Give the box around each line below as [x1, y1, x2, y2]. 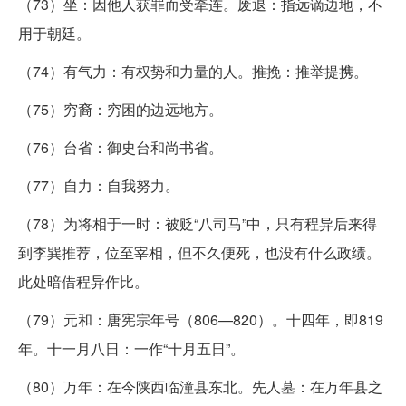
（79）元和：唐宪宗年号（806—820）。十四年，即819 [18, 308, 383, 330]
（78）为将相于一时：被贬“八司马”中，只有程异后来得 [18, 212, 377, 234]
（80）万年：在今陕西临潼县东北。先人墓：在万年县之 [18, 375, 382, 397]
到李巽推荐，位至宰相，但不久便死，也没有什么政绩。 [18, 241, 381, 263]
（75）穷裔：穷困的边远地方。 [18, 98, 223, 120]
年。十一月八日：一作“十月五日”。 [18, 337, 245, 359]
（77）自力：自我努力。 [18, 174, 179, 196]
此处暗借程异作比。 [18, 270, 149, 292]
